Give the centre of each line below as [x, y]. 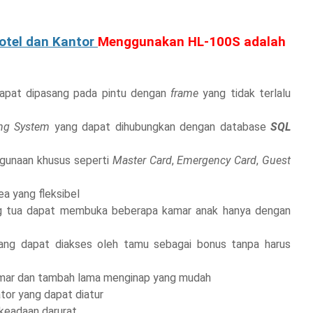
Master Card [142, 161]
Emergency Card [217, 161]
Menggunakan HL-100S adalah [192, 42]
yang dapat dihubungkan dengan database [160, 127]
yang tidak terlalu [247, 94]
